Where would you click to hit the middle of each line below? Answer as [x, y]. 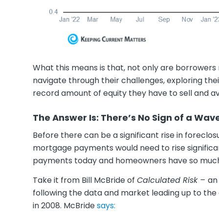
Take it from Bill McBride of [85, 180]
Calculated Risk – [172, 180]
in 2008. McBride [65, 205]
